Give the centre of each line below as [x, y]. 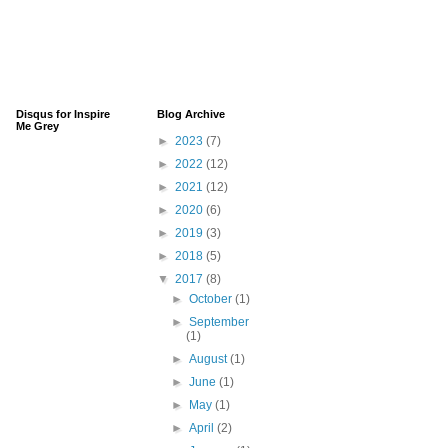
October [212, 299]
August [210, 359]
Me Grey [37, 126]
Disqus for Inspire [63, 114]
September [219, 322]
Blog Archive [191, 114]
